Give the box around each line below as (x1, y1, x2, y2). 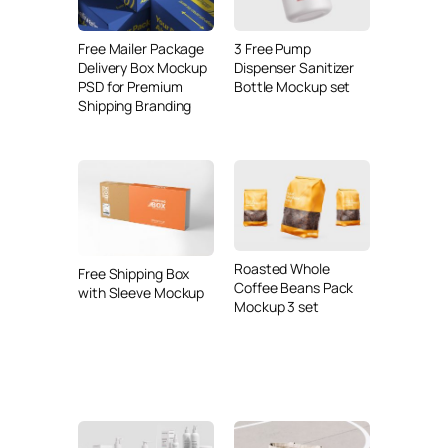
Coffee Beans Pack (234, 278, 354, 298)
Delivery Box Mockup (78, 57, 208, 77)
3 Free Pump (234, 38, 311, 58)
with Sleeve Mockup (78, 283, 205, 303)
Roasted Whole (234, 259, 330, 279)
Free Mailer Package (78, 38, 205, 58)
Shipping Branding (78, 95, 192, 115)
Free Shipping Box (78, 264, 190, 284)
